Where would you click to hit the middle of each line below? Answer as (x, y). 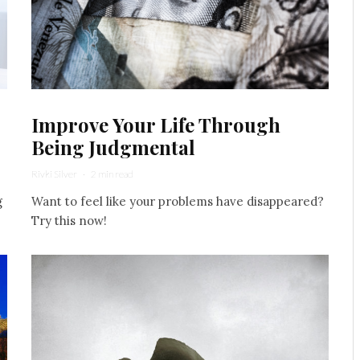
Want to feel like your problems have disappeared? (178, 201)
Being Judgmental (113, 147)
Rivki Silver (54, 174)
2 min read (112, 174)
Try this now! (69, 220)
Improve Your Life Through (156, 124)
